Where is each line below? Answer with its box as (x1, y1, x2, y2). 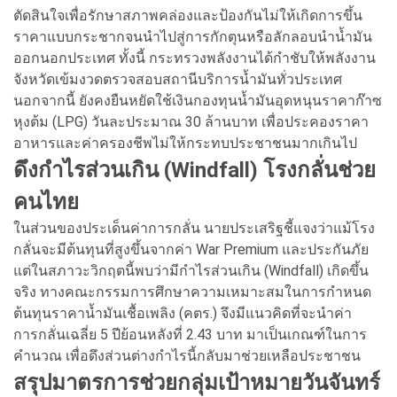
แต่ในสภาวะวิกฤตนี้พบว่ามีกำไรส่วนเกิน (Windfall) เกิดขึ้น (13, 261, 369, 279)
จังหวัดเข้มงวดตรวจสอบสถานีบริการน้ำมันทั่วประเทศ (13, 70, 342, 88)
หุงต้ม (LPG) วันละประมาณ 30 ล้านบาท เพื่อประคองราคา (13, 113, 369, 130)
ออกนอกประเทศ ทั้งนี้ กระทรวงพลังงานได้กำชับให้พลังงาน (13, 49, 376, 66)
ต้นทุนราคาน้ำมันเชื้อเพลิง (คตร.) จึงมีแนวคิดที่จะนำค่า (13, 304, 352, 322)
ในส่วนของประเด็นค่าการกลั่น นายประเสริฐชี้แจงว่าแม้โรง (13, 219, 375, 237)
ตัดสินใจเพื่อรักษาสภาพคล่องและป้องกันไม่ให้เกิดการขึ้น (13, 6, 362, 24)
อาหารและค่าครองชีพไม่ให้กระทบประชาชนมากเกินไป (13, 134, 357, 152)
